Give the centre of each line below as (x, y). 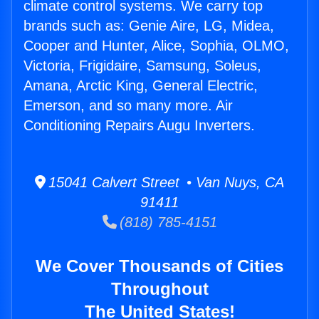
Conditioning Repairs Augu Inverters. (139, 126)
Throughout (159, 289)
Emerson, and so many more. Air (128, 106)
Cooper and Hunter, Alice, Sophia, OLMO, (156, 46)
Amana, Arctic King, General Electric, (141, 86)
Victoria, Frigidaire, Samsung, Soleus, (142, 66)
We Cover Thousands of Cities (159, 266)
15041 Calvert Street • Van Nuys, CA (165, 183)
